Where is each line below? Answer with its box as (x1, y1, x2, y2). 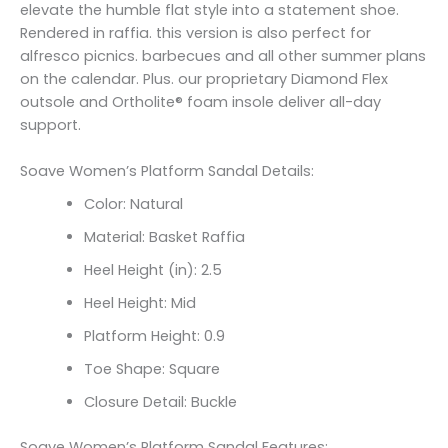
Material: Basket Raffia (83, 227, 245, 248)
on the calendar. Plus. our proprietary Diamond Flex (20, 68, 388, 89)
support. (20, 114, 81, 135)
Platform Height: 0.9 (83, 326, 225, 347)
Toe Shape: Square (83, 359, 220, 380)
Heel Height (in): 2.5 (83, 260, 222, 281)
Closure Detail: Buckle (83, 392, 237, 413)
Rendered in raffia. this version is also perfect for (20, 22, 371, 43)
